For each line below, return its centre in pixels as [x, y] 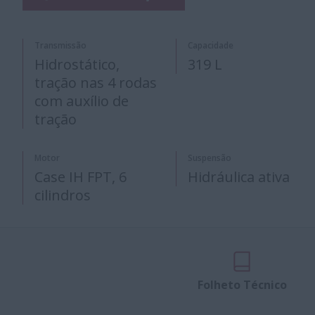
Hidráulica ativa [238, 177]
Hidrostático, [77, 64]
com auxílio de [82, 101]
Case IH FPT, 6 [81, 177]
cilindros [63, 195]
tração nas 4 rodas [96, 83]
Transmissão [60, 45]
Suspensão [209, 158]
